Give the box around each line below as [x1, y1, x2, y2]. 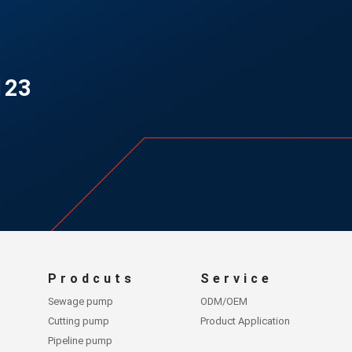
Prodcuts [48, 270, 136, 286]
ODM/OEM [200, 295, 247, 307]
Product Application [200, 314, 290, 327]
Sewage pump [48, 295, 114, 307]
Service [200, 270, 273, 286]
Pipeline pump [48, 334, 113, 346]
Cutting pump [48, 314, 110, 327]
